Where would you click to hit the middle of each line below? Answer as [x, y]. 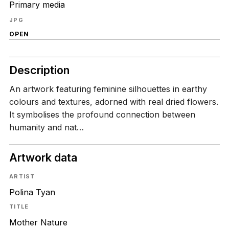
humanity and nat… [46, 128]
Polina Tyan [32, 192]
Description [39, 70]
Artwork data [43, 158]
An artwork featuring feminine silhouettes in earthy [108, 89]
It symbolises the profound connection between [102, 115]
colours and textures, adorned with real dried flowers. [113, 102]
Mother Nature [38, 223]
